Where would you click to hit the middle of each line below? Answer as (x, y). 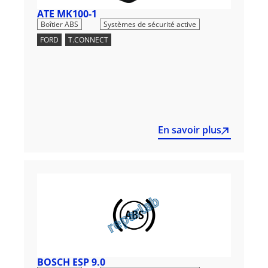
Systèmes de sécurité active (150, 24)
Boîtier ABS (60, 24)
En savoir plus (190, 130)
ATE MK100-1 (67, 13)
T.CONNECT (88, 39)
